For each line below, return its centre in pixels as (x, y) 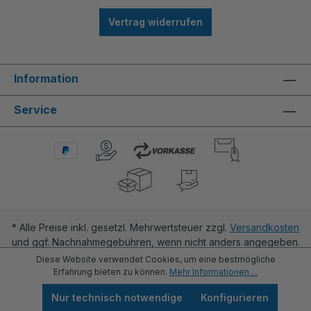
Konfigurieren (234, 297)
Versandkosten (264, 228)
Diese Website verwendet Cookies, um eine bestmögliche (155, 259)
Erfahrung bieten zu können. (111, 272)
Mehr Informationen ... (213, 272)
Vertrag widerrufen (155, 22)
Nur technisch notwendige (117, 297)
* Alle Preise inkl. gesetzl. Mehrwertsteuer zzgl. (121, 228)
